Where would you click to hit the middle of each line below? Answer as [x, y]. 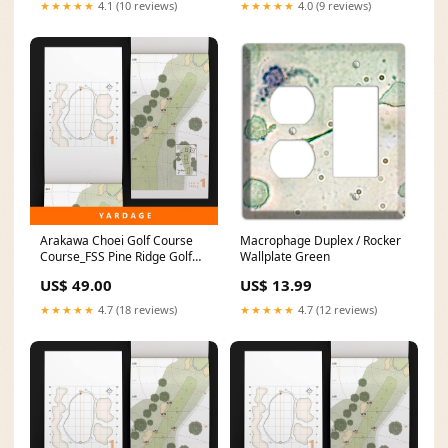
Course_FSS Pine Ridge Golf [116, 256]
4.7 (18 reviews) [136, 309]
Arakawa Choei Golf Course [116, 240]
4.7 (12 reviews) [336, 309]
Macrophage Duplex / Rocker [320, 240]
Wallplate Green [285, 256]
